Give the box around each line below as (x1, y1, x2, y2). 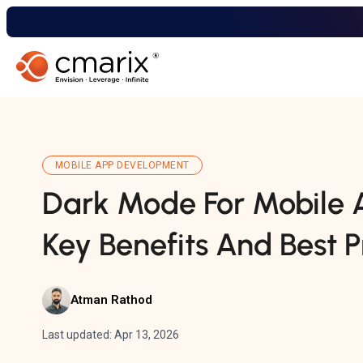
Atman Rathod (70, 293, 152, 308)
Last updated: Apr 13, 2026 (42, 327, 179, 341)
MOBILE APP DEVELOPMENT (55, 159, 190, 171)
